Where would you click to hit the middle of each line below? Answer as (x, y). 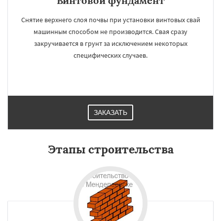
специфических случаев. (110, 55)
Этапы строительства (110, 149)
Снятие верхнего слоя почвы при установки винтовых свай (110, 20)
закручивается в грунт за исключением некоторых (110, 43)
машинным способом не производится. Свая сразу (110, 32)
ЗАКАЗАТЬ (110, 112)
